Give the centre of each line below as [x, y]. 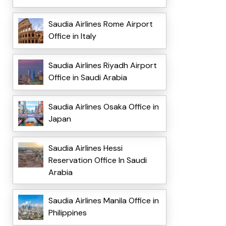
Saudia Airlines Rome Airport [100, 24]
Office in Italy [73, 36]
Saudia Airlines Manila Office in [103, 201]
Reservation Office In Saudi [97, 160]
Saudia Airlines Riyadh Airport [102, 66]
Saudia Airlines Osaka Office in [103, 107]
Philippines [67, 213]
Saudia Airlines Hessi [85, 148]
